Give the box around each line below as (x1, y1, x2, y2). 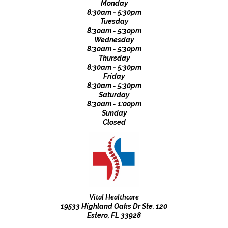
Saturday (99, 91, 129, 99)
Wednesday (94, 36, 134, 44)
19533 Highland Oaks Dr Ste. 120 (61, 202, 167, 210)
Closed (102, 118, 126, 127)
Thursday (98, 54, 130, 63)
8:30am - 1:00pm (87, 100, 141, 108)
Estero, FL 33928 (87, 211, 141, 219)
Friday (103, 72, 125, 81)
